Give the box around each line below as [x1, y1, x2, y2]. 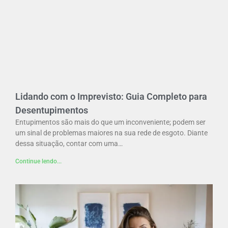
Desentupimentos [15, 104, 88, 116]
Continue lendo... [15, 157, 62, 165]
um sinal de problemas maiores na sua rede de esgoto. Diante [15, 128, 208, 137]
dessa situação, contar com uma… [15, 139, 123, 148]
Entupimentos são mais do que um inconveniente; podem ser [15, 118, 206, 126]
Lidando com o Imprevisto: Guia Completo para [15, 91, 207, 102]
